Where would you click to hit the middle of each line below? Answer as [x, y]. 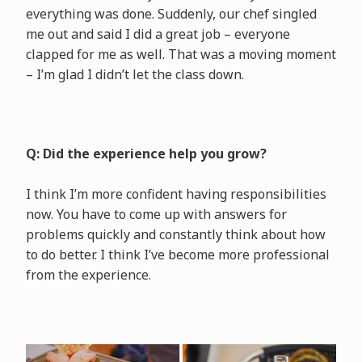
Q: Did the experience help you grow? [146, 153]
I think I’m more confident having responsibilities [176, 194]
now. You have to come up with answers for [156, 214]
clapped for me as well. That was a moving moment [181, 54]
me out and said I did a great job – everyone [158, 34]
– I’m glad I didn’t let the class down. [135, 74]
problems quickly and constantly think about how [175, 234]
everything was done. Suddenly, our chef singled [171, 13]
